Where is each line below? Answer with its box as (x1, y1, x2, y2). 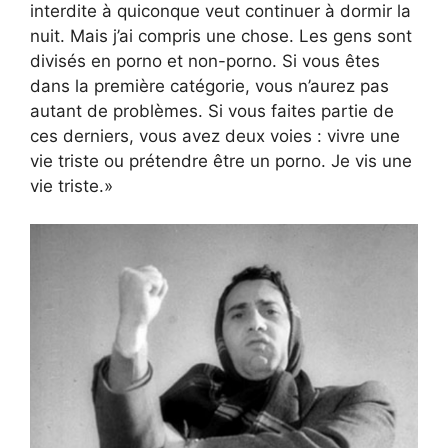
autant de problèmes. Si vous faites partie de (30, 100, 394, 121)
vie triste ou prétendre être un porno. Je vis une (30, 150, 412, 171)
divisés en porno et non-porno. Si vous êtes (30, 50, 380, 71)
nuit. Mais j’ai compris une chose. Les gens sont (30, 25, 412, 46)
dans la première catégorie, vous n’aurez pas (30, 75, 389, 96)
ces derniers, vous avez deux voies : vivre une (30, 125, 400, 146)
